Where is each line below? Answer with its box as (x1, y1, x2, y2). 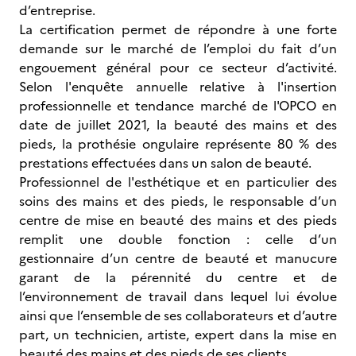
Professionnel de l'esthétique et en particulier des (19, 172, 337, 192)
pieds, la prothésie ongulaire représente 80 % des (19, 134, 337, 153)
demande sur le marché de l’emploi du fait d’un (19, 39, 337, 58)
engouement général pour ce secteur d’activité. (19, 58, 337, 77)
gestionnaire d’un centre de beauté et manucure (19, 249, 337, 268)
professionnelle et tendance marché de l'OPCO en (19, 96, 337, 115)
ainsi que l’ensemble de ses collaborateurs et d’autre (19, 306, 337, 325)
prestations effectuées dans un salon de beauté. (19, 153, 315, 172)
